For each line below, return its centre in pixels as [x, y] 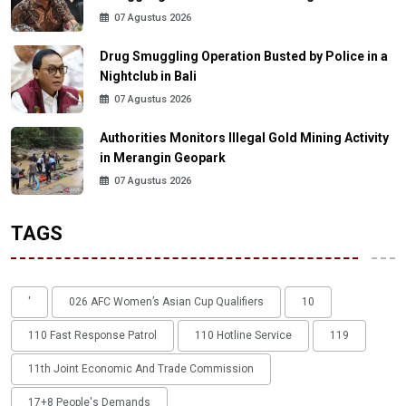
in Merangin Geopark [163, 158]
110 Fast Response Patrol [92, 336]
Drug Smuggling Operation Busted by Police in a [244, 57]
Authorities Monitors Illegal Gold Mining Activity [244, 138]
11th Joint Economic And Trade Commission [141, 369]
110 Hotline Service [243, 336]
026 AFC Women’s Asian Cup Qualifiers [166, 302]
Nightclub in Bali [148, 77]
